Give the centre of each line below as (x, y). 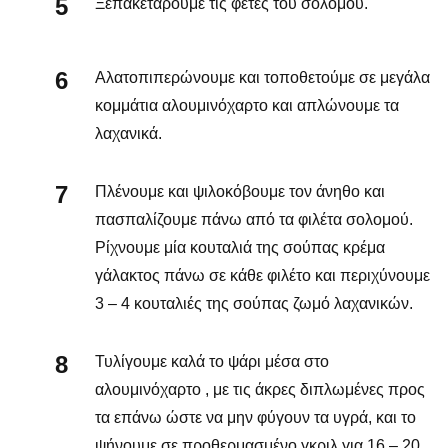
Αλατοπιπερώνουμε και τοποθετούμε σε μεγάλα (262, 77)
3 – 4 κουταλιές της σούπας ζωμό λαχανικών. (254, 303)
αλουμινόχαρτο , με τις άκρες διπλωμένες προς (260, 389)
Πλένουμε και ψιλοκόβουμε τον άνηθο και (240, 191)
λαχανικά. (128, 133)
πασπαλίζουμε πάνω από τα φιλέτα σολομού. (254, 219)
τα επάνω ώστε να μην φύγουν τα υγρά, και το (255, 417)
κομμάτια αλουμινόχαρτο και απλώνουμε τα (247, 105)
